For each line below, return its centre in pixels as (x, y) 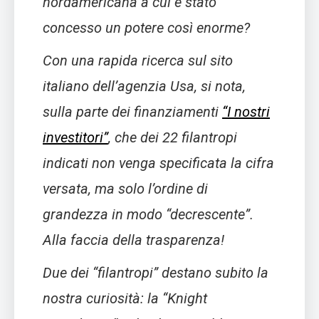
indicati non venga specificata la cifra (158, 163)
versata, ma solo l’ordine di (125, 189)
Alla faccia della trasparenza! (134, 240)
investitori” (75, 138)
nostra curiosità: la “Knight (125, 299)
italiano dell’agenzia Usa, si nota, (144, 87)
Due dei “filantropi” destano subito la (156, 273)
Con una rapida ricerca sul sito (138, 61)
